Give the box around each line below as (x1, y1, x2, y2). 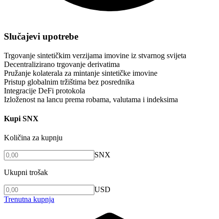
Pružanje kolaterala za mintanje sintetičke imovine (4, 68, 157, 77)
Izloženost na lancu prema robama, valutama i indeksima (4, 95, 178, 104)
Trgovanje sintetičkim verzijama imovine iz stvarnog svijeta (4, 51, 186, 60)
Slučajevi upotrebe (4, 31, 78, 42)
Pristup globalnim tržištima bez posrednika (4, 77, 134, 86)
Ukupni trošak (4, 168, 48, 177)
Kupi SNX (4, 114, 39, 123)
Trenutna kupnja (4, 195, 54, 204)
